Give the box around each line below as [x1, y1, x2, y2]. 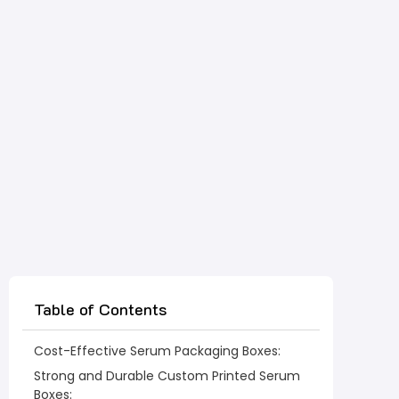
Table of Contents [34, 298, 167, 321]
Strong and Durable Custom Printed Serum [34, 367, 300, 386]
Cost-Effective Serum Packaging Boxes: [34, 342, 281, 361]
